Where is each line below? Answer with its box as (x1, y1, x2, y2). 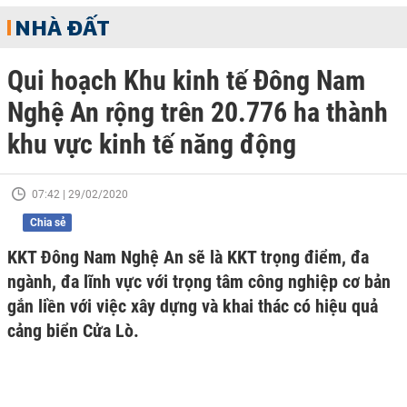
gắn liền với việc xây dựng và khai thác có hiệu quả (7, 295, 378, 317)
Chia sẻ (29, 216, 65, 229)
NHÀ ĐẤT (15, 14, 110, 41)
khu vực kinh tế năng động (7, 128, 296, 160)
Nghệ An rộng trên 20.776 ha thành (7, 96, 388, 128)
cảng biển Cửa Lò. (7, 320, 139, 342)
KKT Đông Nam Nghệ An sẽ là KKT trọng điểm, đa (7, 246, 369, 268)
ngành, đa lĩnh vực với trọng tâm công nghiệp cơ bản (7, 271, 391, 293)
